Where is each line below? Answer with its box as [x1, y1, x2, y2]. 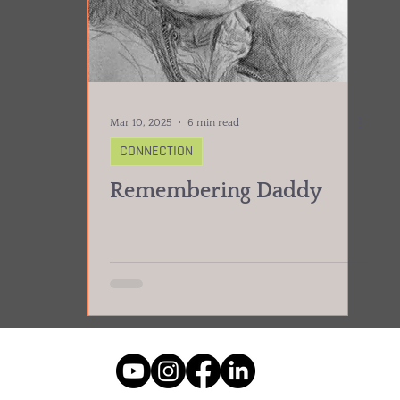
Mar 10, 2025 [110, 116, 171, 129]
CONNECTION [120, 142, 193, 161]
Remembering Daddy [110, 179, 322, 203]
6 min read [187, 116, 239, 129]
